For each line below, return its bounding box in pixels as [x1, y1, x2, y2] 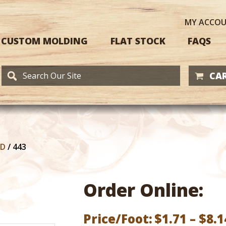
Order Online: [83, 178, 203, 202]
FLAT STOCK [110, 34, 165, 47]
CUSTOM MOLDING [1, 34, 88, 47]
